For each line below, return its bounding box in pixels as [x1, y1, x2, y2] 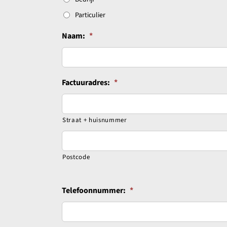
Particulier [74, 10, 105, 20]
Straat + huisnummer [62, 115, 127, 125]
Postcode [62, 152, 90, 162]
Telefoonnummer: [61, 184, 126, 196]
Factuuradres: [61, 77, 110, 88]
